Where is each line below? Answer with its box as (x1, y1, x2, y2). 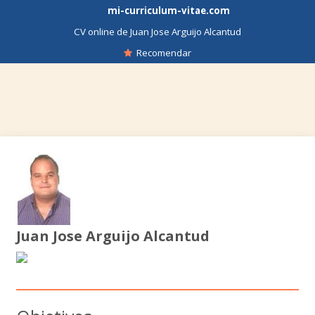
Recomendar (132, 46, 191, 59)
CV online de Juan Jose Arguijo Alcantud (74, 25, 241, 38)
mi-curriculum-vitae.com (107, 4, 230, 17)
